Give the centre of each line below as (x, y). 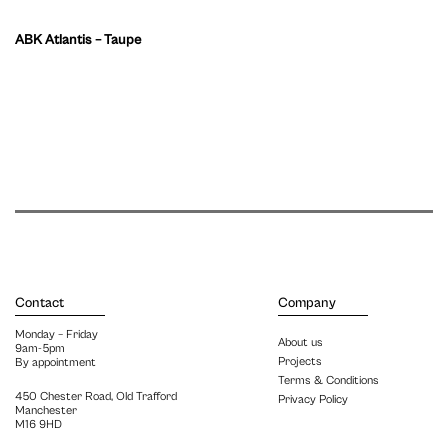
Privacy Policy (313, 399)
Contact (39, 303)
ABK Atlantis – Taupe (78, 40)
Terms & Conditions (328, 380)
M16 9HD (38, 424)
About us (300, 342)
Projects (300, 361)
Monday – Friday (56, 334)
